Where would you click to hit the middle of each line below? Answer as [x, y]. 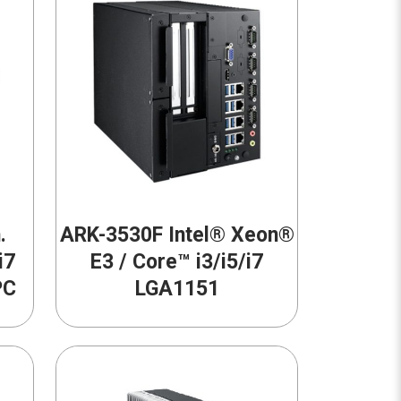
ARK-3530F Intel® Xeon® [177, 235]
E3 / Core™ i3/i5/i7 [177, 262]
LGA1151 [177, 289]
